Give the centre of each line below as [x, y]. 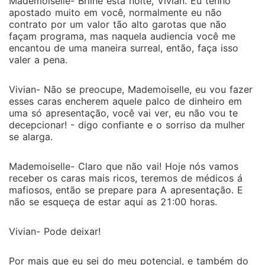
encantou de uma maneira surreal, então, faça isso [124, 48]
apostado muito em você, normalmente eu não [115, 12]
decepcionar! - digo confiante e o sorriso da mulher [127, 125]
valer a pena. [38, 60]
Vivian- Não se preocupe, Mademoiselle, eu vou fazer [131, 89]
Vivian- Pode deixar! [55, 231]
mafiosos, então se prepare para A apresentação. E [126, 190]
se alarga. [31, 137]
